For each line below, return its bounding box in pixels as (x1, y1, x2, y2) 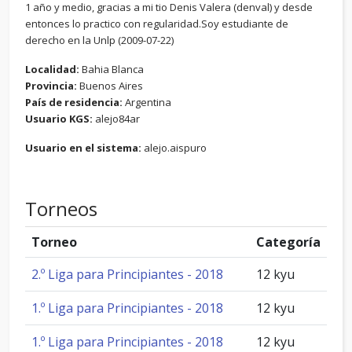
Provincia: (25, 79, 79, 93)
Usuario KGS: (25, 112, 95, 126)
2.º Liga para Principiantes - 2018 (31, 266, 223, 283)
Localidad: (25, 62, 82, 76)
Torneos (25, 196, 97, 222)
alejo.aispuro (141, 141, 207, 155)
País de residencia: (25, 95, 125, 109)
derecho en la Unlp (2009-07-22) (25, 33, 174, 47)
